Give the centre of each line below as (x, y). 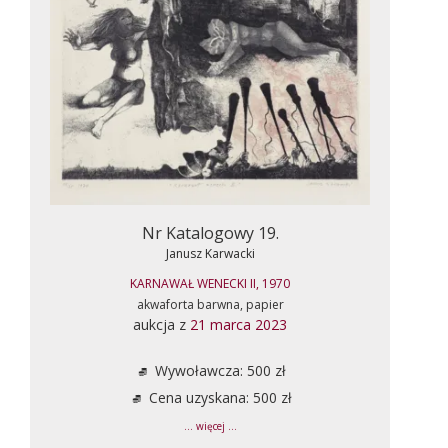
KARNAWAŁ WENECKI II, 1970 (210, 283)
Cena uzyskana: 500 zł (218, 397)
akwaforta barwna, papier (210, 304)
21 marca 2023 (238, 324)
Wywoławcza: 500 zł (218, 370)
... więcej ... (210, 426)
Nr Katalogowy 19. (210, 232)
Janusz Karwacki (210, 253)
